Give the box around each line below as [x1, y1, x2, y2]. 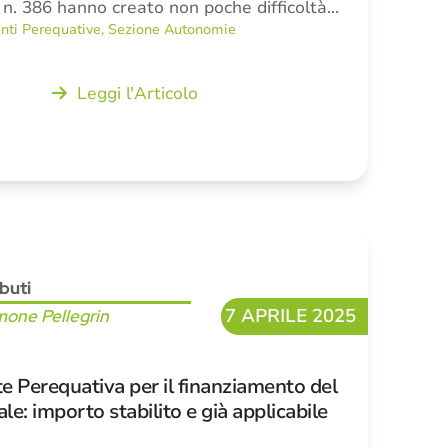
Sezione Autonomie [107, 20, 236, 39]
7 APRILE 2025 [225, 303, 357, 329]
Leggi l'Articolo [77, 82, 199, 105]
